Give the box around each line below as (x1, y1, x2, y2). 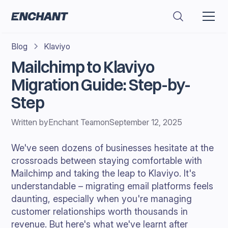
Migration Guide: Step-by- (11, 75, 190, 95)
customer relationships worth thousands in (11, 206, 188, 217)
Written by (11, 117, 49, 127)
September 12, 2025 (109, 117, 183, 127)
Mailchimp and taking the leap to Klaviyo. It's (11, 168, 196, 179)
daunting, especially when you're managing (11, 193, 192, 204)
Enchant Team (48, 117, 101, 127)
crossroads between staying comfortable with (11, 155, 203, 166)
